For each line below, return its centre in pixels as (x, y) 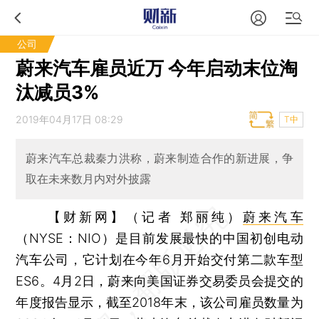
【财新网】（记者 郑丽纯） (145, 216)
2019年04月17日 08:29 (70, 119)
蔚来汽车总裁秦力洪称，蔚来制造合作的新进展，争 (159, 158)
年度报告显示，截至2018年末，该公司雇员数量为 (159, 302)
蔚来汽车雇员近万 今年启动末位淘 (157, 68)
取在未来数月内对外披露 (88, 179)
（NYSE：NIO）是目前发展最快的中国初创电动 (159, 238)
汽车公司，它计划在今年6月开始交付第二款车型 (159, 259)
